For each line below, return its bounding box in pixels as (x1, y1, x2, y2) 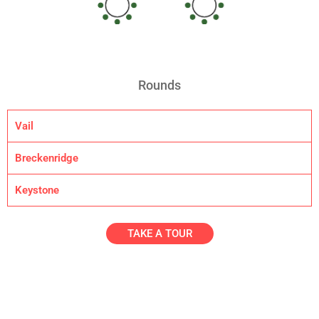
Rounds (138, 78, 181, 93)
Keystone (15, 184, 59, 197)
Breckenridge (15, 152, 78, 165)
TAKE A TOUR (127, 227, 192, 241)
